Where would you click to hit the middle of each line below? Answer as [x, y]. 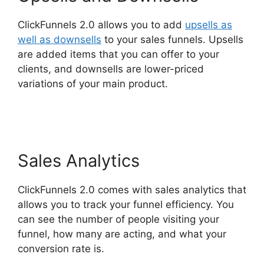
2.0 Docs [39, 98]
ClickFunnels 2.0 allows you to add [101, 25]
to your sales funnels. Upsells [172, 39]
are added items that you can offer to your [118, 54]
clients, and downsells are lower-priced [111, 69]
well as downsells [60, 39]
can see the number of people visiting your [118, 219]
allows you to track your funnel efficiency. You [126, 204]
